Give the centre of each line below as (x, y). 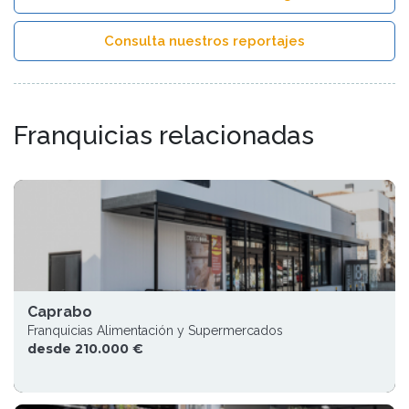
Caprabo (60, 312)
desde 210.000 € (85, 349)
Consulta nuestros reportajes (204, 41)
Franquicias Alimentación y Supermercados (155, 330)
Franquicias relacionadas (164, 136)
